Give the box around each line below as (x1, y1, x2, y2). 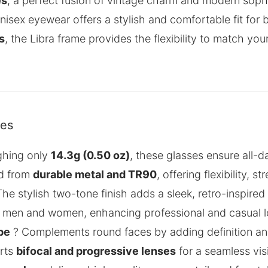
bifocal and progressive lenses (16, 245, 176, 258)
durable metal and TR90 (33, 168, 157, 181)
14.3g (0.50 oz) (51, 149, 130, 162)
